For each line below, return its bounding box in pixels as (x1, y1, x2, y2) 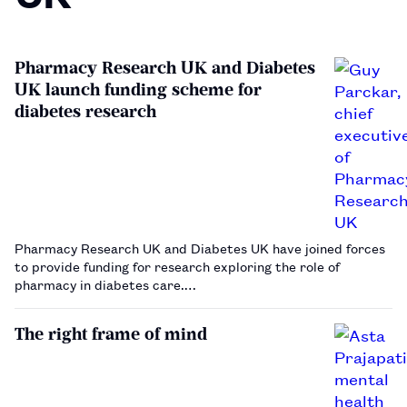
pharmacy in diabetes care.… (15, 273, 196, 293)
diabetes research (15, 100, 156, 122)
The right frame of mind (15, 323, 207, 344)
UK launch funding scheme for (15, 78, 262, 100)
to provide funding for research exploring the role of (15, 255, 340, 275)
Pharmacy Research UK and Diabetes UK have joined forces (15, 237, 385, 257)
